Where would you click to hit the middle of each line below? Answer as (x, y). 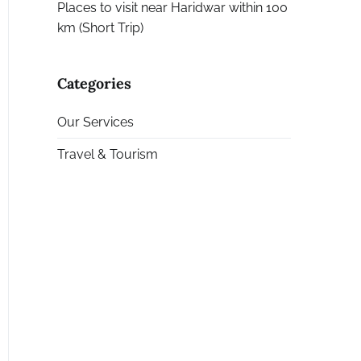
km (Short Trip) (100, 28)
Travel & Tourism (108, 155)
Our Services (95, 122)
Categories (94, 84)
